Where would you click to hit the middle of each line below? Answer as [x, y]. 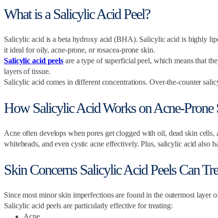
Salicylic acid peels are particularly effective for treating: [88, 205]
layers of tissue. [27, 72]
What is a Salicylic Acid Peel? [77, 14]
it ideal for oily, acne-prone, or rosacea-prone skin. [80, 50]
